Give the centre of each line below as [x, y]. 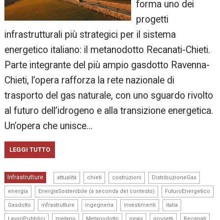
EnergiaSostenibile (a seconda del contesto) [97, 191]
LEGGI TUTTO [30, 149]
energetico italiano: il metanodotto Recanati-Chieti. [108, 50]
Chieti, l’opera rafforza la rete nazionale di [90, 80]
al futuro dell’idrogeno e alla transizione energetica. [109, 110]
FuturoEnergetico [188, 191]
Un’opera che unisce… [49, 126]
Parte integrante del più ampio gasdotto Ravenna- [107, 65]
